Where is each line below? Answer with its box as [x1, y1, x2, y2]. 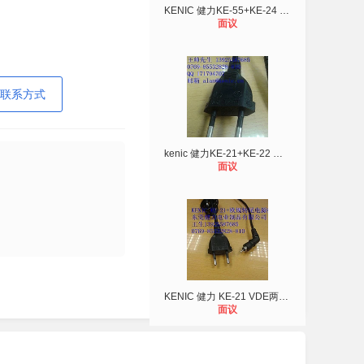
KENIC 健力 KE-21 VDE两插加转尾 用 [279, 291, 288, 302]
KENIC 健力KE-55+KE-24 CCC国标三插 [279, 5, 289, 16]
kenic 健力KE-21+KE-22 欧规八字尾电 [273, 148, 283, 159]
